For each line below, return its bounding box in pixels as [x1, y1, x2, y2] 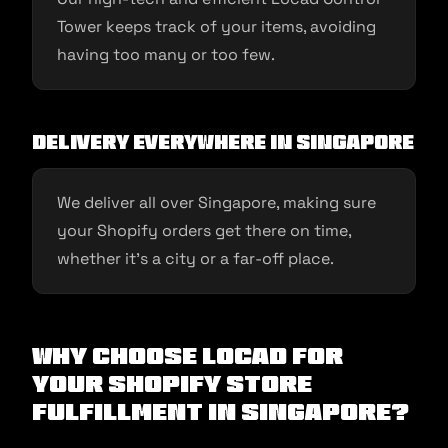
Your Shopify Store [32, 372, 312, 396]
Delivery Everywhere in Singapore [32, 133, 414, 153]
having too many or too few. [57, 44, 275, 66]
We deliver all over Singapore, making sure [57, 192, 376, 214]
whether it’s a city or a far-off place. [57, 248, 334, 270]
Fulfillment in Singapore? [32, 400, 409, 424]
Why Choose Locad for [32, 344, 343, 368]
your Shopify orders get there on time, [57, 220, 352, 242]
